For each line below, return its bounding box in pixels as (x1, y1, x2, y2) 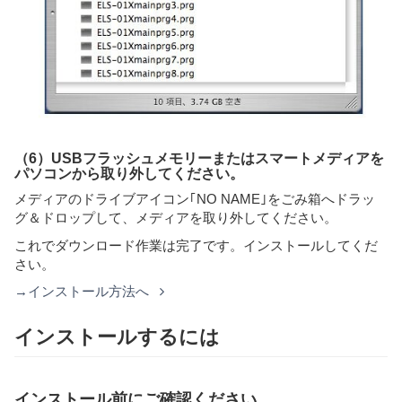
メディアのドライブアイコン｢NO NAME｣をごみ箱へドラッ (14, 191, 375, 207)
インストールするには (14, 325, 220, 348)
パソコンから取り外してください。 (14, 165, 244, 181)
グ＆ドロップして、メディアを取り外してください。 (14, 210, 337, 226)
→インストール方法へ (14, 284, 153, 300)
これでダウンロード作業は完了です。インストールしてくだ (14, 237, 378, 253)
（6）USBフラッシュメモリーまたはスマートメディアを (14, 150, 384, 166)
